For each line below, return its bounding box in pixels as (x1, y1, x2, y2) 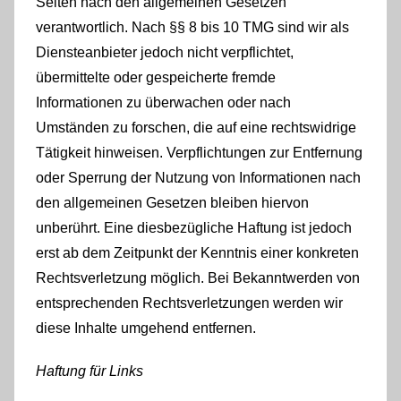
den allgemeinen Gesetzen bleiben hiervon (36, 194, 309, 210)
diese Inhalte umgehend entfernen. (36, 320, 256, 336)
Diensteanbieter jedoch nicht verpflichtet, (36, 44, 294, 60)
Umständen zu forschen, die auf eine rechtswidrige (36, 119, 356, 135)
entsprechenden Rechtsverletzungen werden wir (36, 294, 343, 311)
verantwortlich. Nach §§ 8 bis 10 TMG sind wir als (36, 19, 349, 35)
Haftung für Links (36, 363, 143, 379)
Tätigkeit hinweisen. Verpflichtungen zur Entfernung (36, 144, 363, 160)
